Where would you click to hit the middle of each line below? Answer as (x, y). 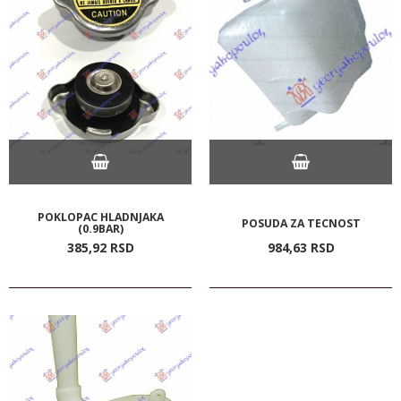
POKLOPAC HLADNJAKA (100, 217)
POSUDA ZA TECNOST (301, 223)
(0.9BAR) (100, 228)
